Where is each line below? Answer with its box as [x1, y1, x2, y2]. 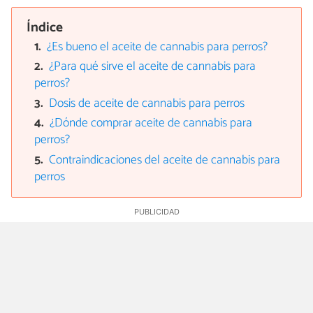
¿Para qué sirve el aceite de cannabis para [49, 57, 256, 78]
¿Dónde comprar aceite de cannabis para [50, 113, 253, 134]
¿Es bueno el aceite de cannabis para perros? [47, 36, 268, 57]
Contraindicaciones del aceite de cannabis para [49, 150, 281, 170]
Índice [27, 17, 64, 39]
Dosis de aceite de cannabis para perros [49, 93, 245, 114]
